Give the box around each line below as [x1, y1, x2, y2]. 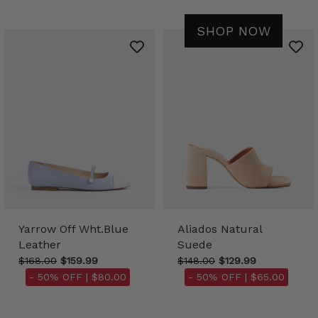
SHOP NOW [197, 23, 270, 38]
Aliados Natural [177, 222, 262, 236]
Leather [18, 238, 61, 252]
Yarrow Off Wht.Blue [18, 222, 128, 236]
